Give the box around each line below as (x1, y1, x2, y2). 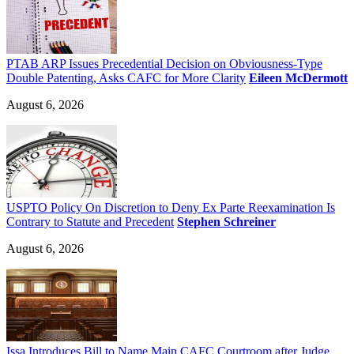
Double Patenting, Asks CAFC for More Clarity (6, 71, 246, 85)
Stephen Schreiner (177, 215, 276, 229)
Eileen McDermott (249, 71, 348, 85)
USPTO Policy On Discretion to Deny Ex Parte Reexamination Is (6, 201, 335, 215)
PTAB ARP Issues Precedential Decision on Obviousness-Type (6, 57, 322, 71)
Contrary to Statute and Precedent (6, 215, 174, 229)
